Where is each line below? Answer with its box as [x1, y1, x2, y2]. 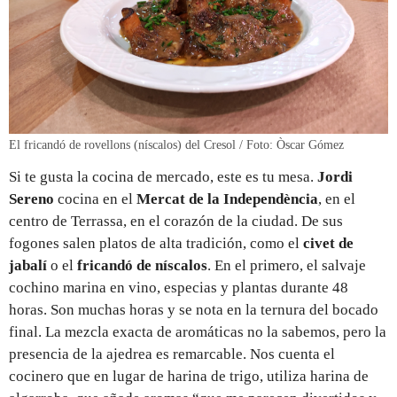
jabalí [9, 256, 47, 274]
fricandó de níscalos [77, 256, 207, 274]
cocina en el [54, 190, 136, 207]
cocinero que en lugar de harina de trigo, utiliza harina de [9, 367, 369, 385]
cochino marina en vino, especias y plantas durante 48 [9, 278, 348, 296]
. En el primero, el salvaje [207, 256, 366, 274]
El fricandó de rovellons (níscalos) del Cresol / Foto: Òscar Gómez [9, 137, 344, 152]
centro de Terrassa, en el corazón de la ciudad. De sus [9, 212, 343, 230]
